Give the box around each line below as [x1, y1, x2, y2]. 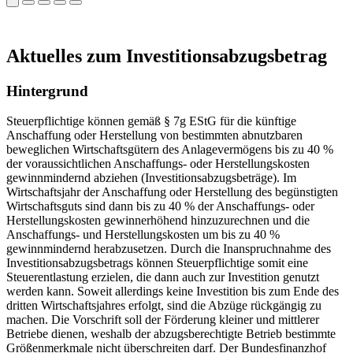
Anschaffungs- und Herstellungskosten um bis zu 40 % [6, 228, 280, 242]
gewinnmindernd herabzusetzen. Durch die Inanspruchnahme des [6, 242, 331, 256]
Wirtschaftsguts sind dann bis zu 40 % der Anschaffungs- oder [6, 199, 314, 214]
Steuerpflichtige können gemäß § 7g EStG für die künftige [6, 114, 296, 128]
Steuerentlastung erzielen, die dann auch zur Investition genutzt [6, 270, 319, 284]
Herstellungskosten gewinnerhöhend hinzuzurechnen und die [6, 214, 310, 228]
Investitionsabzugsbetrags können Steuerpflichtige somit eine [6, 256, 308, 270]
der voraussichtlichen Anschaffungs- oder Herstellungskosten [6, 157, 310, 171]
